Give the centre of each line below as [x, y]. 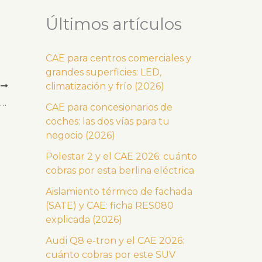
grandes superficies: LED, [104, 72]
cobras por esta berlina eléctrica [120, 170]
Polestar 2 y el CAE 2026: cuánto [121, 156]
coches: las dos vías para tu [108, 121]
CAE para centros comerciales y [118, 58]
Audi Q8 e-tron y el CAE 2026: [115, 240]
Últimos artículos [114, 24]
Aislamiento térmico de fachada [119, 191]
